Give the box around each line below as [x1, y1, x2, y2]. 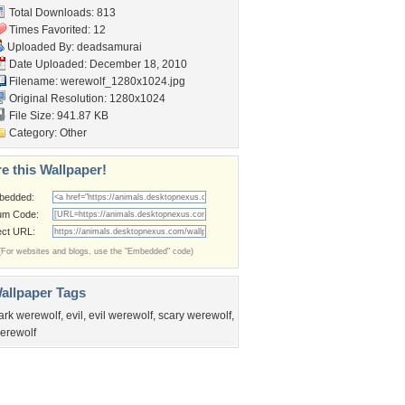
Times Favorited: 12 [6, 24, 106, 36]
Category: [6, 127, 60, 139]
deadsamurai [77, 41, 142, 53]
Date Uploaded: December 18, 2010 [6, 58, 187, 71]
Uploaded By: [5, 41, 77, 53]
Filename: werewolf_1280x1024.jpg [6, 75, 185, 88]
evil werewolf [89, 309, 153, 322]
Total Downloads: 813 [6, 6, 116, 19]
